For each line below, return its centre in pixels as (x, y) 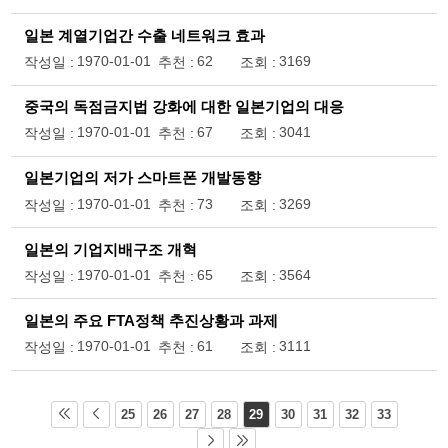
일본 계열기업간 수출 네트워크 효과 (144, 35)
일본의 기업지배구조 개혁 (110, 249)
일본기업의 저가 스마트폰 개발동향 (142, 178)
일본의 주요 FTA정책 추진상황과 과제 (150, 320)
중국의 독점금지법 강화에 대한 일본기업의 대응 (183, 107)
